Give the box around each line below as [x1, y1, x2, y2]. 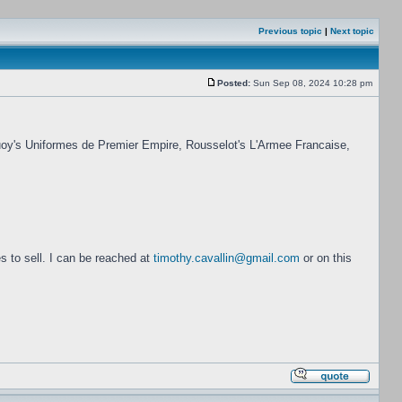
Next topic [330, 26, 374, 36]
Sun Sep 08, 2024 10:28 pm [250, 78, 375, 88]
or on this [300, 251, 352, 265]
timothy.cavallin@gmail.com [153, 251, 300, 265]
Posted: [217, 78, 250, 88]
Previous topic [258, 26, 322, 36]
